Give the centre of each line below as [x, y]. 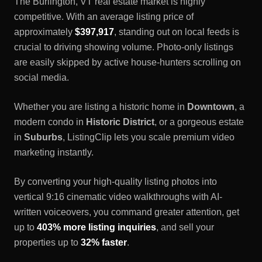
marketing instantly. [54, 152]
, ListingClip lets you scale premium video [149, 137]
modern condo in [50, 122]
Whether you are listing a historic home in [101, 107]
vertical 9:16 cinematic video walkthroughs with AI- [118, 197]
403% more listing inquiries [96, 227]
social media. [42, 77]
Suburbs [43, 137]
